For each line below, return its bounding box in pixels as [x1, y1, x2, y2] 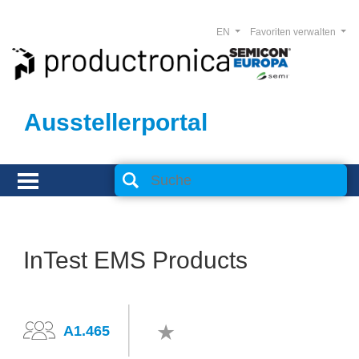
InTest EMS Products [23, 247, 248, 273]
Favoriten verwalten [249, 26, 338, 38]
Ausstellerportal [24, 109, 208, 135]
